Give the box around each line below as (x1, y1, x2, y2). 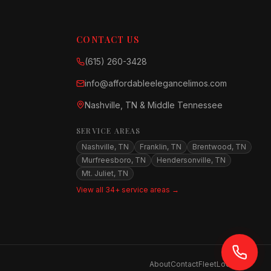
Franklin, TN (140, 142, 181, 151)
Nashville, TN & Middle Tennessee (85, 100, 223, 110)
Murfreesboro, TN (82, 155, 146, 165)
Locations (217, 260, 252, 269)
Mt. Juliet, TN (82, 169, 128, 178)
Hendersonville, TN (157, 155, 226, 165)
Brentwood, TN (192, 142, 246, 151)
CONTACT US (76, 34, 139, 45)
